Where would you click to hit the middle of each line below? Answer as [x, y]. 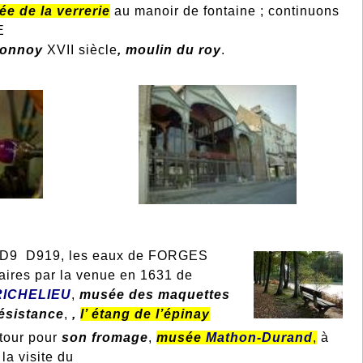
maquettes [198, 295]
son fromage [105, 338]
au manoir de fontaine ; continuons [225, 11]
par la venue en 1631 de [114, 275]
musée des [116, 295]
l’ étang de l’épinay [145, 314]
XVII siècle [80, 50]
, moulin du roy [169, 50]
